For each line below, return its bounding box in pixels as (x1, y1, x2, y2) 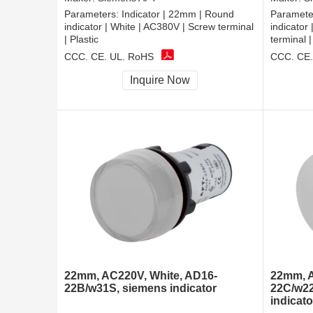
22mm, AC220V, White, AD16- (64, 270, 217, 282)
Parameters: (64, 8, 122, 20)
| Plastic (64, 34, 99, 45)
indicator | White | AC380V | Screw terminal (64, 21, 254, 33)
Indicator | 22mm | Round (122, 8, 234, 20)
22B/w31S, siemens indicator (64, 282, 217, 295)
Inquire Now (130, 74, 190, 87)
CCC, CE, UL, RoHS (64, 50, 154, 62)
